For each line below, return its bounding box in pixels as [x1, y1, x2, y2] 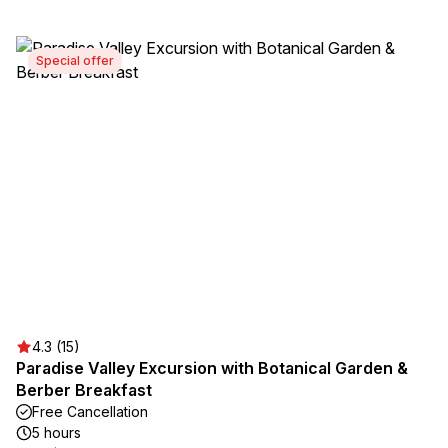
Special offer [36, 53, 114, 68]
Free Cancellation [32, 403, 148, 420]
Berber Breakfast [16, 380, 152, 400]
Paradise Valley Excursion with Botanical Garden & [16, 358, 408, 378]
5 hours [32, 424, 81, 441]
